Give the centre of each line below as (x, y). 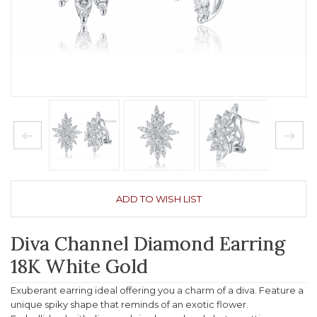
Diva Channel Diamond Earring (148, 243)
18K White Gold (79, 266)
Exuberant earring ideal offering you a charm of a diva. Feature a (157, 290)
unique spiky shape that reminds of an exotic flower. (129, 304)
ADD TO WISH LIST (158, 199)
